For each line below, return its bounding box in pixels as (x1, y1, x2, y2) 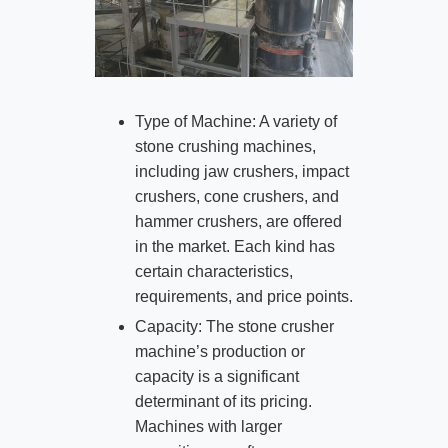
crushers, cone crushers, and (134, 187, 339, 205)
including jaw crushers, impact (134, 162, 349, 180)
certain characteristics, (134, 262, 293, 280)
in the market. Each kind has (134, 237, 335, 255)
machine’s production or (134, 342, 305, 360)
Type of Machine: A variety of (134, 112, 337, 130)
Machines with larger (134, 417, 282, 435)
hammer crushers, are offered (134, 212, 342, 230)
